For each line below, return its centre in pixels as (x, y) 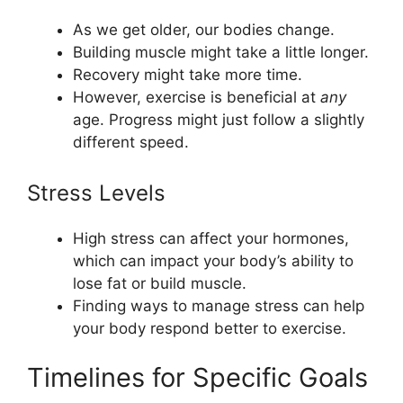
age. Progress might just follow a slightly (219, 120)
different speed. (131, 142)
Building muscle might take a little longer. (221, 52)
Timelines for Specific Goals (197, 377)
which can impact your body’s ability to (213, 260)
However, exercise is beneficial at (197, 97)
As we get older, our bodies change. (204, 30)
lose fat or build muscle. (160, 283)
